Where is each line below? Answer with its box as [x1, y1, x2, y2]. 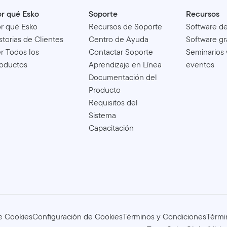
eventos [186, 59, 215, 71]
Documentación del [89, 71, 158, 84]
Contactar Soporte [89, 46, 154, 58]
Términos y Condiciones [123, 210, 206, 222]
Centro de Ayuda [89, 33, 149, 46]
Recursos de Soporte [89, 21, 163, 33]
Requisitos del [89, 97, 138, 109]
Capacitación [89, 122, 134, 134]
